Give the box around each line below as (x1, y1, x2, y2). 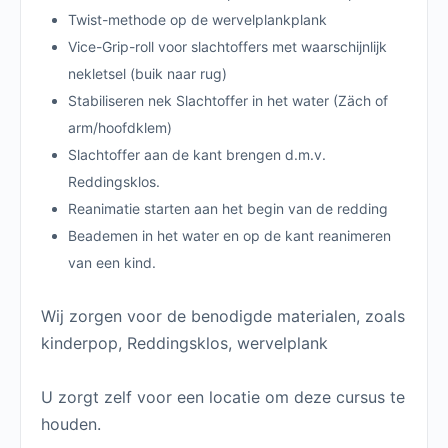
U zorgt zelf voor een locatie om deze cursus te (41, 387, 405, 408)
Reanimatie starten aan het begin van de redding (68, 200, 388, 218)
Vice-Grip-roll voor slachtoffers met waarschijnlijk (68, 38, 387, 56)
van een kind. (68, 254, 156, 272)
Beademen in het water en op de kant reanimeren (68, 227, 391, 245)
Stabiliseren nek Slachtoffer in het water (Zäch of (68, 92, 388, 110)
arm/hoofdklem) (68, 119, 172, 137)
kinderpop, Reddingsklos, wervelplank (41, 333, 328, 354)
